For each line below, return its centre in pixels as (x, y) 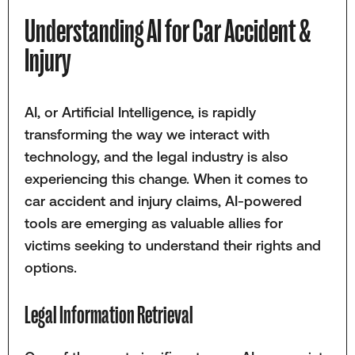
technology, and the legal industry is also (156, 156)
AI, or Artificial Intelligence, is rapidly (140, 112)
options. (52, 267)
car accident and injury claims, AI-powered (163, 200)
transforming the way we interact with (147, 134)
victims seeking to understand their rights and (172, 245)
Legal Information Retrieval (109, 315)
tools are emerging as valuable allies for (153, 223)
